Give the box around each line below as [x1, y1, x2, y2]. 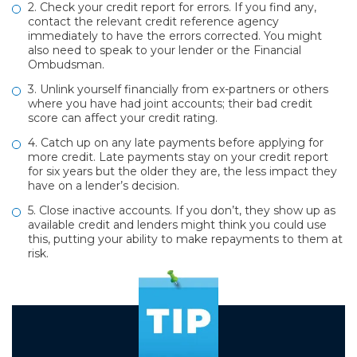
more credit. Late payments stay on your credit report [28, 149, 328, 164]
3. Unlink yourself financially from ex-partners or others [28, 81, 328, 96]
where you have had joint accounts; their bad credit [28, 96, 312, 111]
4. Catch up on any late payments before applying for [28, 135, 324, 150]
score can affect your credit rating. [28, 110, 218, 125]
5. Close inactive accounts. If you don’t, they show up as [28, 202, 335, 218]
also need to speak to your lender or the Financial [28, 42, 301, 57]
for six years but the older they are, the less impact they [28, 163, 337, 178]
